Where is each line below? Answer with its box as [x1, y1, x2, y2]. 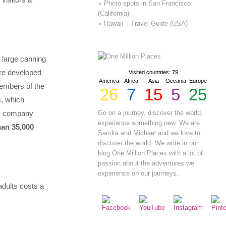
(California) [98, 9, 130, 17]
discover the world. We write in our [98, 139, 199, 147]
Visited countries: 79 [129, 69, 179, 76]
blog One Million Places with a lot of [98, 149, 203, 157]
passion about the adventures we [98, 159, 195, 167]
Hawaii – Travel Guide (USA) [104, 19, 188, 27]
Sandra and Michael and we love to [98, 129, 201, 137]
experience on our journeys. [98, 169, 179, 178]
